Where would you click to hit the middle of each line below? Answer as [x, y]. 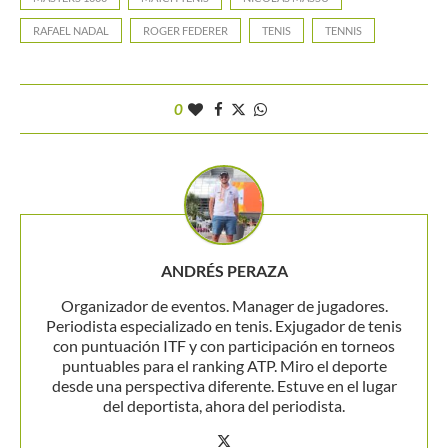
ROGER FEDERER [185, 31]
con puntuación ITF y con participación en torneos [224, 346]
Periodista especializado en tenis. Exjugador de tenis [224, 326]
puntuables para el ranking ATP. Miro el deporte [224, 366]
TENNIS [343, 31]
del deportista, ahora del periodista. [224, 406]
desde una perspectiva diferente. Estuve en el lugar [224, 386]
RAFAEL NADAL [71, 31]
